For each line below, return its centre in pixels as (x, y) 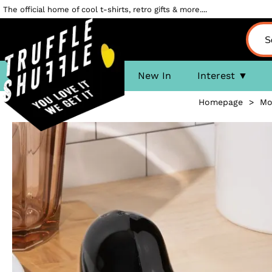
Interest (216, 76)
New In (154, 76)
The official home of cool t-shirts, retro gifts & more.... (105, 9)
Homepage (220, 102)
